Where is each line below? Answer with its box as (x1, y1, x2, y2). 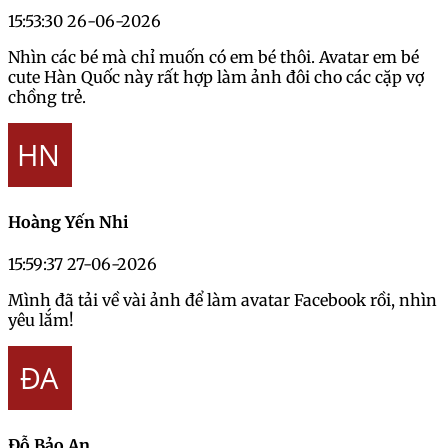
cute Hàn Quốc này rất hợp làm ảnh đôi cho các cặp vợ (8, 67, 424, 88)
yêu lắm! (8, 309, 74, 330)
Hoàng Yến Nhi (8, 212, 128, 233)
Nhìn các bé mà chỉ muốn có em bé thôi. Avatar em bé (8, 47, 419, 68)
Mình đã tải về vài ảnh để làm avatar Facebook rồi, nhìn (8, 289, 437, 310)
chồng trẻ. (8, 87, 86, 108)
